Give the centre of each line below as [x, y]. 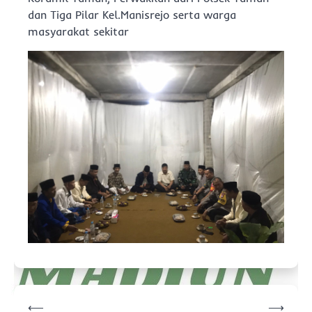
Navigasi [41, 295]
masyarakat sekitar [78, 31]
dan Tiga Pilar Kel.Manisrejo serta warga [132, 15]
